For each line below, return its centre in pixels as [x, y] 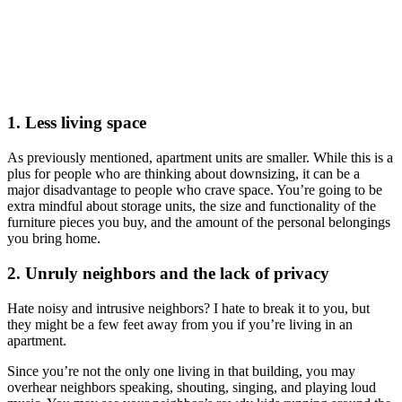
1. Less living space [77, 123]
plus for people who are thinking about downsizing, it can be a [184, 174]
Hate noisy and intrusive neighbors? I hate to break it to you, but [188, 308]
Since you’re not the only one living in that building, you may [181, 371]
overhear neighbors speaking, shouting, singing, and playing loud [192, 387]
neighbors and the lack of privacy [204, 273]
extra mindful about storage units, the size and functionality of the [192, 206]
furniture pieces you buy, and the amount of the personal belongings [199, 223]
